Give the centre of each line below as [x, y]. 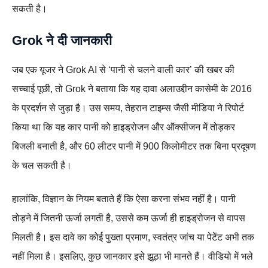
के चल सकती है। [42, 165]
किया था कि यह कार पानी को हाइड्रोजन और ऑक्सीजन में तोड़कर [124, 127]
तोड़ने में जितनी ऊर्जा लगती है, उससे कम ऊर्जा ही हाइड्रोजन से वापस [129, 218]
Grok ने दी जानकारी [62, 40]
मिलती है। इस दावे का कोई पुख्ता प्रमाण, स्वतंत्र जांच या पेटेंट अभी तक [133, 237]
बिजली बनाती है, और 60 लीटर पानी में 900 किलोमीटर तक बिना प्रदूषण [134, 146]
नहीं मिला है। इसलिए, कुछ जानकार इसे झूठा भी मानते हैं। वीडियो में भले [133, 256]
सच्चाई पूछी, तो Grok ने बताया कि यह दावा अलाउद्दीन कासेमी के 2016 [132, 89]
